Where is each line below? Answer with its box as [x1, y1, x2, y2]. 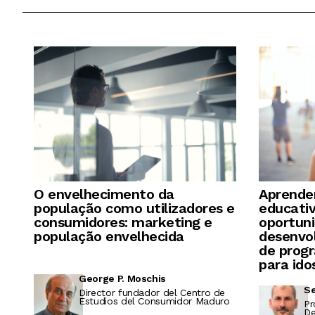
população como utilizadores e [34, 200, 235, 217]
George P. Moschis [79, 273, 167, 285]
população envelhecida [34, 228, 184, 245]
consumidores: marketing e [34, 214, 212, 231]
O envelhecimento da [34, 186, 174, 203]
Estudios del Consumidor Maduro [79, 295, 230, 307]
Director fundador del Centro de [79, 287, 226, 299]
